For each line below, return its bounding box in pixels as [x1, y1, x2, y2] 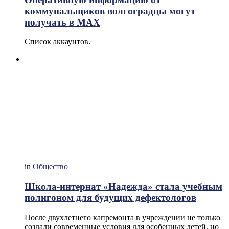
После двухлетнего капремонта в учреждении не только [25, 213, 220, 222]
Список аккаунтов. [25, 37, 90, 47]
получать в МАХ [25, 16, 100, 28]
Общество [33, 162, 68, 171]
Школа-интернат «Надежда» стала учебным [25, 180, 222, 192]
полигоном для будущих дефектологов [25, 192, 196, 203]
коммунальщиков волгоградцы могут [25, 5, 195, 16]
